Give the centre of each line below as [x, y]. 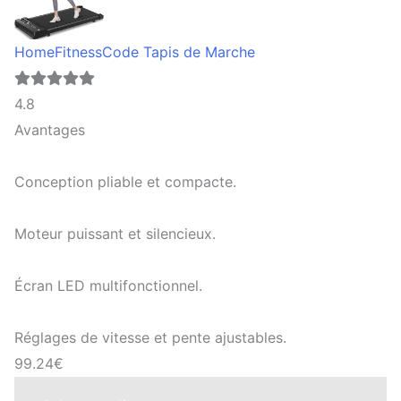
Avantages [50, 130]
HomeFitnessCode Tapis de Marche [135, 52]
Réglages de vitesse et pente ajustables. [150, 338]
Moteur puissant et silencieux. [115, 234]
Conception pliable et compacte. [125, 182]
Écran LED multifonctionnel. [108, 286]
